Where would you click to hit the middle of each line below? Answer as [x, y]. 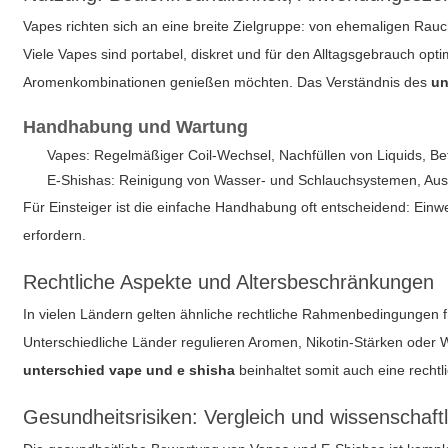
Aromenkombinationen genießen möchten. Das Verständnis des [227, 82]
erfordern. [55, 235]
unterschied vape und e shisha [129, 370]
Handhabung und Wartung [136, 127]
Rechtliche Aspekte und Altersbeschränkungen [229, 282]
